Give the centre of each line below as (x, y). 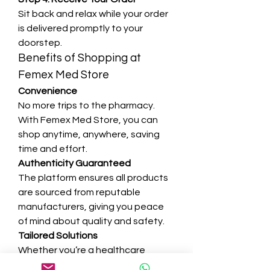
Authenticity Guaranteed (74, 163)
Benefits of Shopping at (80, 58)
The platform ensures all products (93, 178)
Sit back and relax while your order (93, 14)
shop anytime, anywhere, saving (89, 134)
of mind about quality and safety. (91, 221)
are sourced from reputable (79, 192)
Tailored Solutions (58, 236)
